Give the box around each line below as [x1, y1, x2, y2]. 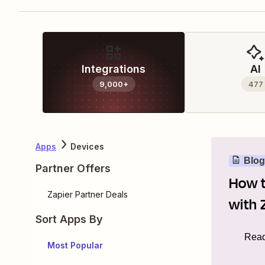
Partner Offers [35, 162, 111, 174]
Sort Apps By [35, 213, 103, 225]
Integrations [82, 63, 146, 75]
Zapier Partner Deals [47, 189, 128, 199]
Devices [70, 141, 104, 151]
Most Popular [47, 240, 103, 250]
